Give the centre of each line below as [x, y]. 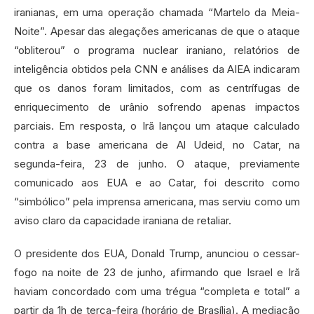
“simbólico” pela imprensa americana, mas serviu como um [157, 201]
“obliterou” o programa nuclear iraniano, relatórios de [157, 50]
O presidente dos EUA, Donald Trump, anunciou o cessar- [157, 253]
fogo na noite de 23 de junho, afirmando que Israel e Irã [157, 272]
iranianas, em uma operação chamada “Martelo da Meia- [157, 12]
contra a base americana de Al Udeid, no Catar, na [157, 144]
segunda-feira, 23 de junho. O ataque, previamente [157, 163]
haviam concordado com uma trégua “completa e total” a [157, 291]
